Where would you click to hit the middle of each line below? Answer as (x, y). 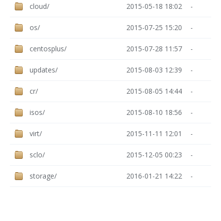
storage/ (43, 176)
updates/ (44, 70)
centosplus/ (48, 48)
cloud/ (39, 6)
